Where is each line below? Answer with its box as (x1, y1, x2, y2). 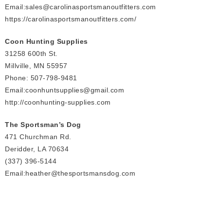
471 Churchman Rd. (5, 132, 72, 141)
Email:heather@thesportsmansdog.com (5, 169, 135, 177)
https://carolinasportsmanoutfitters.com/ (5, 15, 136, 23)
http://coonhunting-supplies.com (5, 98, 111, 106)
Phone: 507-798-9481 (5, 73, 77, 82)
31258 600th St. (5, 49, 58, 57)
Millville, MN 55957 (5, 61, 68, 70)
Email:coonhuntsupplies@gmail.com (5, 86, 124, 94)
